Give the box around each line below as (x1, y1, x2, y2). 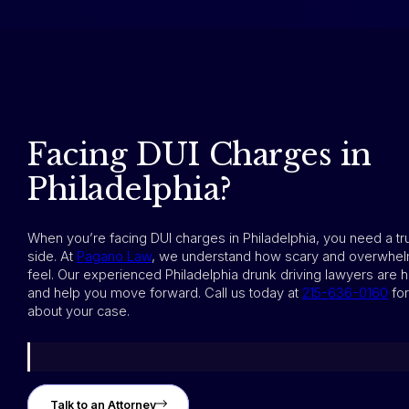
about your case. (27, 302, 130, 320)
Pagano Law (77, 247, 152, 265)
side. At (27, 247, 77, 265)
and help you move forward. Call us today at (27, 284, 302, 301)
